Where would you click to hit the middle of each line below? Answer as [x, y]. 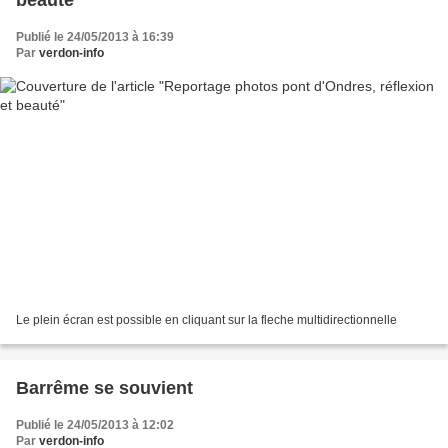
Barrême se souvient [104, 388]
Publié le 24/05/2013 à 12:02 [95, 425]
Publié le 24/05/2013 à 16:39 [95, 36]
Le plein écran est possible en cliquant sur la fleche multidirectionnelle [206, 320]
